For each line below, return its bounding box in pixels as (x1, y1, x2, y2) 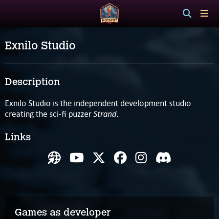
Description (5, 76, 60, 88)
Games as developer (15, 206, 111, 218)
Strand (93, 108, 116, 119)
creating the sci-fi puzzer (5, 108, 93, 119)
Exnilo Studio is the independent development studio (5, 97, 191, 109)
